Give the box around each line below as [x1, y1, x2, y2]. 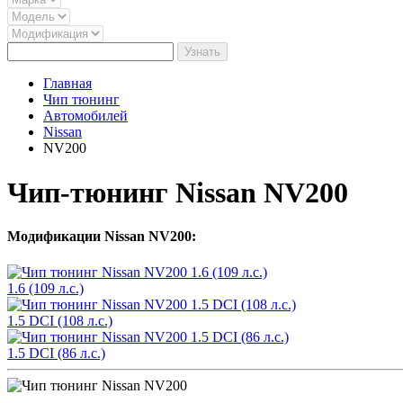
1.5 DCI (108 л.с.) [7, 312, 112, 328]
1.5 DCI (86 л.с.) [7, 345, 105, 361]
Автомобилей [43, 108, 128, 124]
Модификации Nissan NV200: [7, 228, 196, 245]
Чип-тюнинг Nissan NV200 [7, 175, 348, 209]
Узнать [184, 45, 220, 59]
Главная [43, 76, 92, 92]
